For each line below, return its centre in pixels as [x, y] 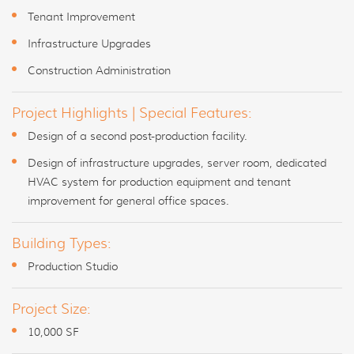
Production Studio [73, 267]
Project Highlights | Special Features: [132, 113]
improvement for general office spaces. [128, 201]
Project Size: [51, 309]
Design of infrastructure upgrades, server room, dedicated [177, 163]
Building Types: [62, 244]
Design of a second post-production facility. [137, 136]
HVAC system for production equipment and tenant [159, 182]
